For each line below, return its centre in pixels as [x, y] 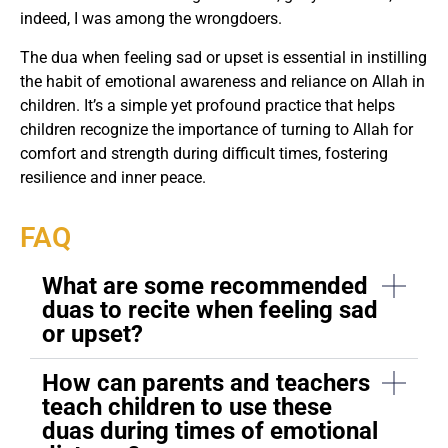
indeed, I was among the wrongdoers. [151, 19]
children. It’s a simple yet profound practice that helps [207, 105]
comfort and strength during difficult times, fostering [204, 153]
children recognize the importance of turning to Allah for [216, 129]
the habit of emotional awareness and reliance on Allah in [222, 81]
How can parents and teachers [206, 382]
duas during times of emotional [210, 430]
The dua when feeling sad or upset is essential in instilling [223, 57]
